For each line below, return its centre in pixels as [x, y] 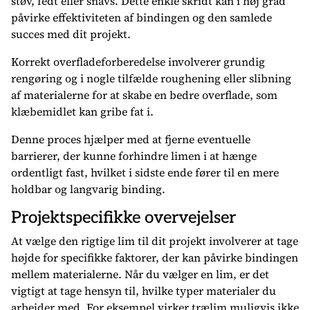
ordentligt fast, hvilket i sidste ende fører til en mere [145, 172]
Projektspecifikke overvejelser [124, 218]
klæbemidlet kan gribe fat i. [82, 111]
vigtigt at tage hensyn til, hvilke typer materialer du [144, 291]
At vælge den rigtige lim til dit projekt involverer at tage [155, 241]
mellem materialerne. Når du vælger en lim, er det [140, 274]
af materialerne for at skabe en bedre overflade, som [144, 95]
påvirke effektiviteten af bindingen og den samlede [142, 17]
